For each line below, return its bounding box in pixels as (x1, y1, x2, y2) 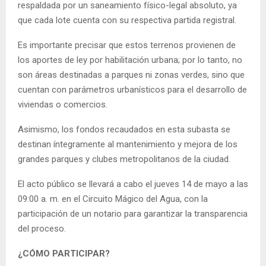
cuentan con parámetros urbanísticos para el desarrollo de (18, 84, 247, 96)
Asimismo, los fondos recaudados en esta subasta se (18, 124, 230, 135)
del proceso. (18, 223, 66, 235)
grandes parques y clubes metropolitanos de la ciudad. (18, 154, 230, 165)
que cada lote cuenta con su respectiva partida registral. (18, 15, 236, 26)
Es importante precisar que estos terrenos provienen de (18, 40, 236, 51)
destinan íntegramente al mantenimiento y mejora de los (18, 139, 237, 150)
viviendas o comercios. (18, 99, 107, 110)
